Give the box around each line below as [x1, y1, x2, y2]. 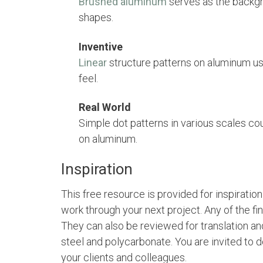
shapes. [79, 11, 113, 24]
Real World [79, 101, 131, 114]
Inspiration [61, 160, 133, 178]
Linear [79, 56, 107, 69]
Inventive [79, 40, 123, 53]
